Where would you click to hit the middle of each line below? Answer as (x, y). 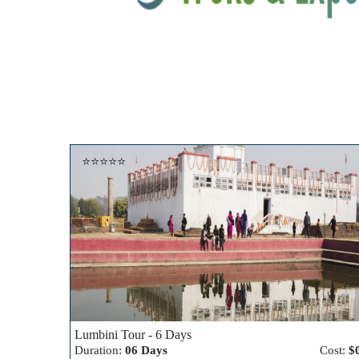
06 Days (146, 350)
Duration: (100, 350)
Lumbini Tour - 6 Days (133, 335)
